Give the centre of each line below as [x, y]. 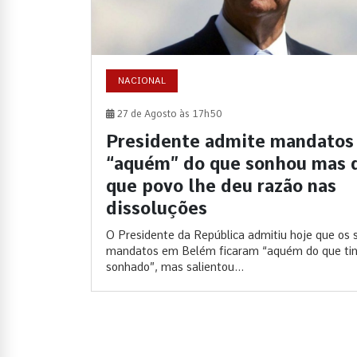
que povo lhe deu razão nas [221, 185]
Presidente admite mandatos [230, 141]
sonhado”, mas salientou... [175, 267]
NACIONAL [142, 80]
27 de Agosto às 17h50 [169, 114]
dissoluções [157, 208]
